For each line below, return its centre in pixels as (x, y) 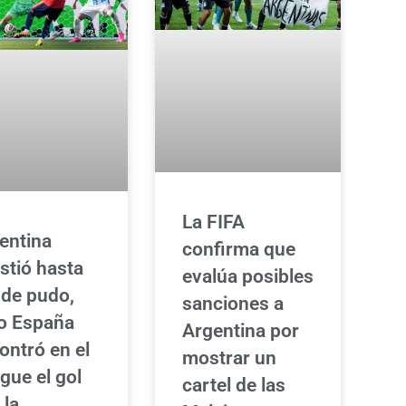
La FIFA (213, 222)
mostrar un (229, 358)
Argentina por (240, 330)
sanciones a (232, 303)
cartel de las (233, 385)
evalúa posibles (247, 276)
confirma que (238, 249)
